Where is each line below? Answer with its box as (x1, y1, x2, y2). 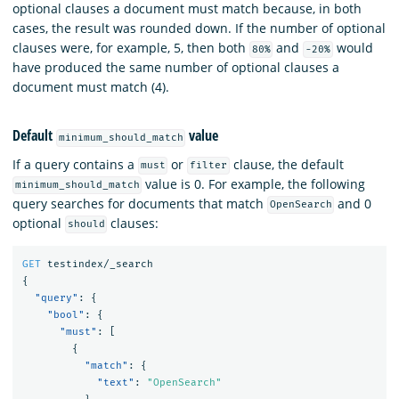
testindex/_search (46, 258, 153, 271)
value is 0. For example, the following (142, 175, 366, 192)
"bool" (46, 309, 85, 322)
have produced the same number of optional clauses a (12, 58, 339, 76)
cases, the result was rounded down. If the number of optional (12, 19, 386, 37)
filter (190, 159, 228, 172)
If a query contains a (12, 155, 138, 173)
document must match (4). (12, 77, 169, 95)
